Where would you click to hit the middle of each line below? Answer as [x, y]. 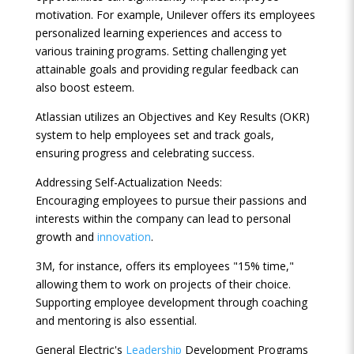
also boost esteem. [85, 87]
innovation [124, 237]
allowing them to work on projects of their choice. [163, 284]
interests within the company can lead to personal [163, 218]
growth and [66, 237]
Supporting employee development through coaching [171, 302]
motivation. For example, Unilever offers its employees [175, 15]
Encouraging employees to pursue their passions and [171, 200]
